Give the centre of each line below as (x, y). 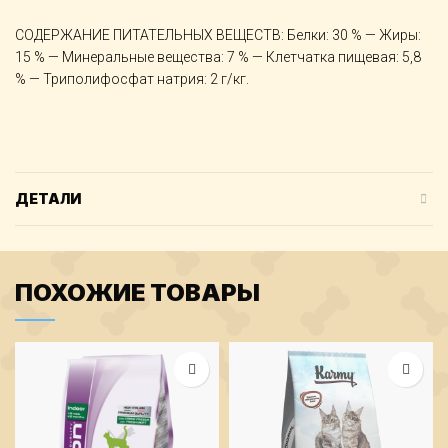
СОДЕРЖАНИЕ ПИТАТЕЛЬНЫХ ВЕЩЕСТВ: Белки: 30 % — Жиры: (218, 35)
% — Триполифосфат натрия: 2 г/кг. (132, 79)
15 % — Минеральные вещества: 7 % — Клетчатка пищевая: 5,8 (218, 57)
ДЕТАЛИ (48, 198)
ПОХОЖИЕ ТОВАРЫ (137, 292)
